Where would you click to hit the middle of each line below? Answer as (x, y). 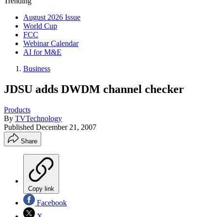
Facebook (51, 202)
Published (20, 127)
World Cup (40, 26)
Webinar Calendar (51, 43)
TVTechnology (39, 118)
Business (37, 69)
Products (17, 109)
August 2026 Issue (52, 17)
